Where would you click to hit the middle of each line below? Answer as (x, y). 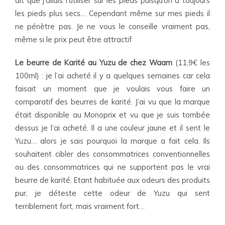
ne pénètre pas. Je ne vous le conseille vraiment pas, (113, 26)
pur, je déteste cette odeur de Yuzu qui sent (113, 193)
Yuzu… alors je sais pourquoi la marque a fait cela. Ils (113, 141)
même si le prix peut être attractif (73, 39)
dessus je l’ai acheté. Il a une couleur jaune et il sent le (113, 128)
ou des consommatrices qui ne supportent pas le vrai (113, 167)
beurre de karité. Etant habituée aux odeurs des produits (113, 180)
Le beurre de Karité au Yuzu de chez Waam (94, 63)
